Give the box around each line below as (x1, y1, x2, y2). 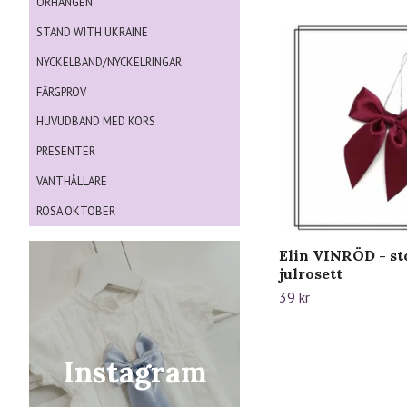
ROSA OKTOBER (36, 203, 115, 219)
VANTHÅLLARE (36, 173, 107, 189)
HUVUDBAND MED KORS (36, 114, 155, 130)
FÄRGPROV (36, 84, 86, 100)
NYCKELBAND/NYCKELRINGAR (36, 54, 182, 70)
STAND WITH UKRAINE (36, 25, 148, 41)
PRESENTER (36, 144, 95, 160)
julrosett (279, 264, 342, 283)
